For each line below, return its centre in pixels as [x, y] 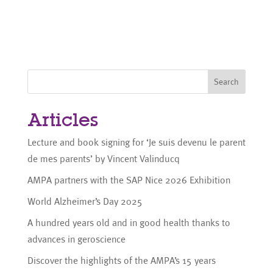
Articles [62, 120]
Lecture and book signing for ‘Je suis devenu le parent [136, 143]
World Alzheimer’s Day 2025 [85, 202]
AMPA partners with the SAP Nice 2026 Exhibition [129, 180]
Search [227, 81]
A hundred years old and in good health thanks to [129, 223]
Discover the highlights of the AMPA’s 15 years [121, 261]
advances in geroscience [76, 239]
